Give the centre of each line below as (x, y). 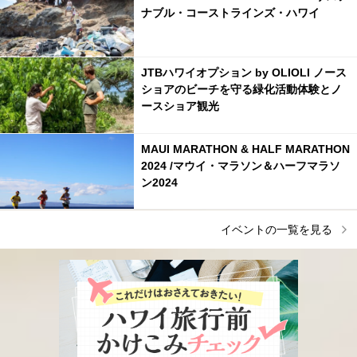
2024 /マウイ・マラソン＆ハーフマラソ (240, 165)
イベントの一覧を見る (276, 229)
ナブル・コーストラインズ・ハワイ (230, 13)
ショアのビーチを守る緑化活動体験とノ (241, 89)
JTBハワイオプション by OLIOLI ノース (243, 72)
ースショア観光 (180, 106)
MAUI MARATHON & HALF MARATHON (245, 149)
